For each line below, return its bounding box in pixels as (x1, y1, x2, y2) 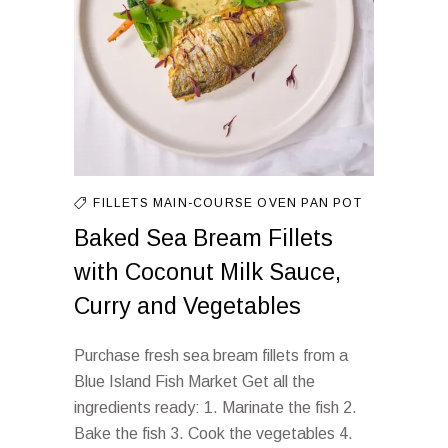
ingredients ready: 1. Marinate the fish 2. (74, 399, 357, 416)
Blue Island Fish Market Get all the (74, 373, 315, 390)
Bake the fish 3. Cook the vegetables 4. (74, 425, 353, 442)
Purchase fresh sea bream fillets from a (74, 347, 348, 364)
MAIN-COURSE (153, 196, 258, 210)
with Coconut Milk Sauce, (74, 259, 341, 285)
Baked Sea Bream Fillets (74, 225, 333, 251)
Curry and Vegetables (74, 293, 301, 319)
